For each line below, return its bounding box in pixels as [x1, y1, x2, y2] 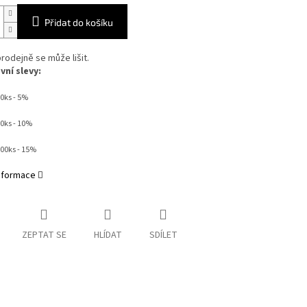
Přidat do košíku [44, 16, 113, 29]
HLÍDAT [93, 228, 122, 243]
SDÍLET [149, 228, 177, 243]
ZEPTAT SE [21, 228, 66, 243]
